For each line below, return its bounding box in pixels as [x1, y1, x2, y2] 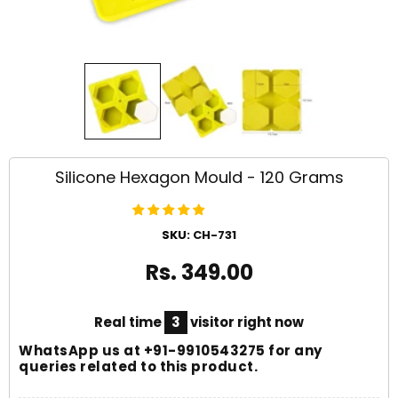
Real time [94, 313, 164, 331]
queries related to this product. [19, 357, 258, 376]
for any [265, 341, 322, 360]
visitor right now [187, 313, 304, 331]
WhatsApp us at [19, 341, 144, 360]
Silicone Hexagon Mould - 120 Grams [54, 166, 344, 188]
